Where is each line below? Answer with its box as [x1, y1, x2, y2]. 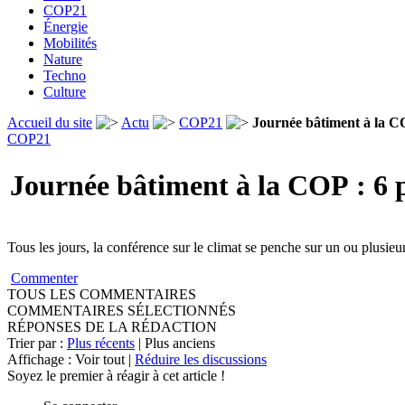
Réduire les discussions [135, 352, 267, 367]
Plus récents [67, 335, 135, 351]
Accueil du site [7, 115, 92, 130]
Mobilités [43, 35, 97, 51]
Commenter [11, 270, 78, 286]
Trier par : [7, 335, 67, 351]
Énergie [43, 19, 88, 34]
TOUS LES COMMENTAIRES [7, 287, 196, 302]
